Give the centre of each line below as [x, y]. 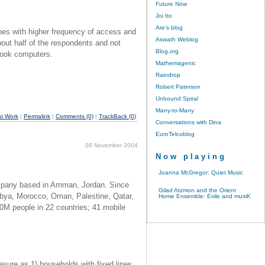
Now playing [191, 156]
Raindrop [168, 75]
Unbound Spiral [177, 98]
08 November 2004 [112, 145]
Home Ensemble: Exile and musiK [205, 196]
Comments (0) [75, 116]
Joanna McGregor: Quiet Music [201, 172]
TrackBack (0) [117, 116]
